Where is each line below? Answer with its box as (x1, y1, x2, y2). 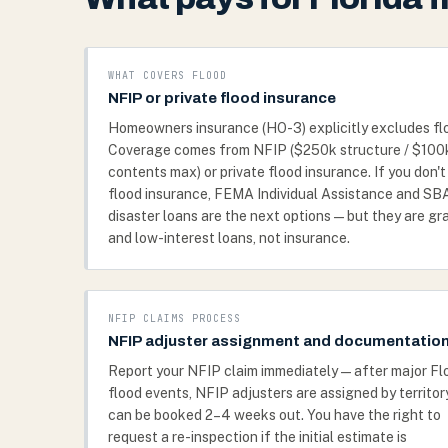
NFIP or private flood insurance (108, 90, 336, 106)
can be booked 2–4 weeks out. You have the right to (108, 407, 441, 423)
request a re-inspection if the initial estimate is (108, 429, 407, 445)
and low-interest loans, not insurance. (108, 230, 350, 246)
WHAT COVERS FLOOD (108, 69, 227, 82)
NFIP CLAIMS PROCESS (108, 312, 241, 325)
